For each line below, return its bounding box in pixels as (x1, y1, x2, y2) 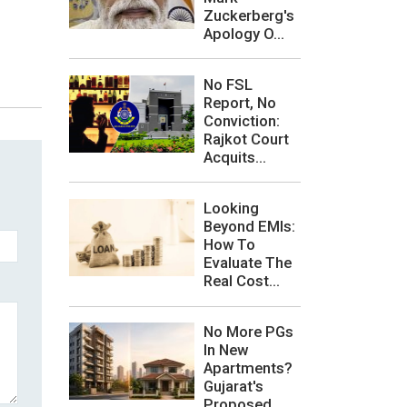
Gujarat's (203, 377, 263, 396)
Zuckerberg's (203, 5, 294, 25)
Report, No (203, 93, 276, 112)
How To (203, 234, 255, 253)
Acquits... (203, 147, 266, 166)
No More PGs (203, 323, 293, 342)
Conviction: (203, 111, 280, 130)
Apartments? (203, 359, 293, 378)
